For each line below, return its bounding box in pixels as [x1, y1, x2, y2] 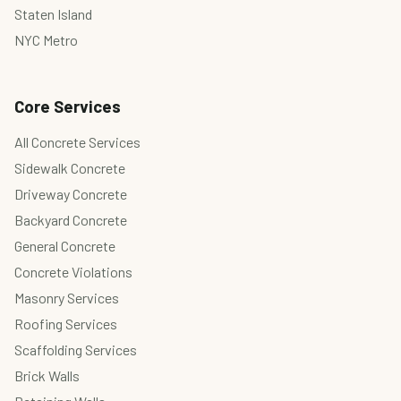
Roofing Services [14, 314, 117, 332]
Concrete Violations [14, 262, 132, 280]
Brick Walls [14, 366, 80, 384]
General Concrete [14, 236, 115, 254]
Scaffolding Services [14, 340, 137, 358]
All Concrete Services [14, 132, 141, 150]
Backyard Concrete [14, 210, 127, 228]
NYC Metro [14, 31, 78, 49]
